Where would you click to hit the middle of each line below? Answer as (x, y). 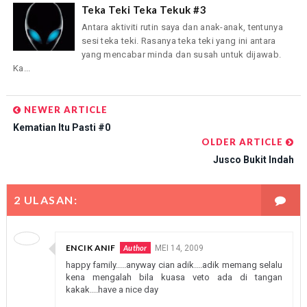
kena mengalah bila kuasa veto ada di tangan (174, 278)
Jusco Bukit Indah (254, 160)
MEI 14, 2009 (179, 248)
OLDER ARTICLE (244, 142)
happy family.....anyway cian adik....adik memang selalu (174, 265)
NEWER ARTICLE (64, 110)
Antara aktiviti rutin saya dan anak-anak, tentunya (182, 27)
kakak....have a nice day (112, 290)
